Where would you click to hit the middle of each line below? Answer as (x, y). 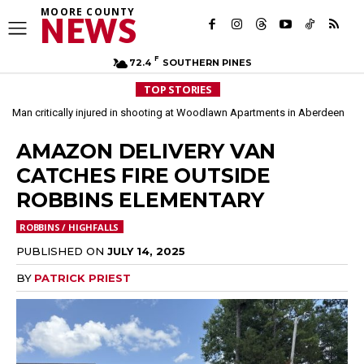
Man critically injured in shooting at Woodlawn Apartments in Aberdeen (178, 113)
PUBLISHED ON (60, 251)
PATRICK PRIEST (82, 277)
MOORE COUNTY (88, 12)
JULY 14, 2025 (146, 251)
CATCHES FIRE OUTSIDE (143, 175)
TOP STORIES (178, 89)
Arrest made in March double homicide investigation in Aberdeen (194, 113)
